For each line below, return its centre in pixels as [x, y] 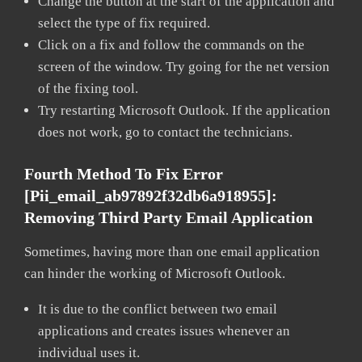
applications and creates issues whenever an [164, 330]
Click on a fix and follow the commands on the [171, 44]
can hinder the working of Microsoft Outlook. [155, 273]
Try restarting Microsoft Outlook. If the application [184, 110]
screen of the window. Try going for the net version [184, 66]
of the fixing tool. [90, 88]
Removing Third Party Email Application [168, 217]
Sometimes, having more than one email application [172, 251]
